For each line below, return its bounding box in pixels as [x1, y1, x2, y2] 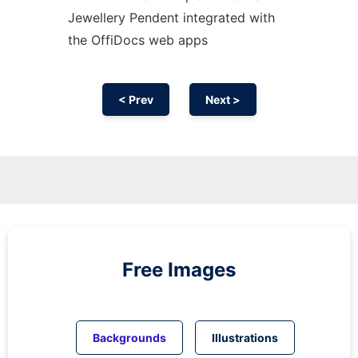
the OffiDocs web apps [67, 32, 208, 48]
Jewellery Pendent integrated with [67, 10, 275, 26]
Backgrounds [92, 331, 166, 344]
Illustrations [211, 331, 278, 344]
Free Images [122, 258, 236, 281]
